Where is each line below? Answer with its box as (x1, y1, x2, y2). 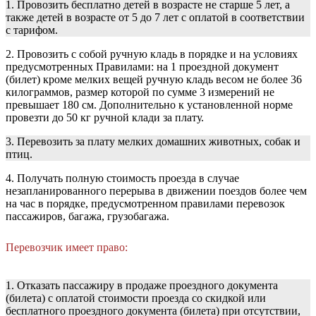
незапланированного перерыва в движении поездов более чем (6, 185, 307, 197)
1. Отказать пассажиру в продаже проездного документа (6, 279, 278, 292)
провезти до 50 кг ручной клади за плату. (6, 111, 204, 124)
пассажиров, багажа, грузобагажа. (6, 210, 169, 223)
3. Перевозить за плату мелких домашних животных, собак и (6, 135, 300, 148)
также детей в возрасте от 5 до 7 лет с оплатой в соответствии (6, 11, 305, 24)
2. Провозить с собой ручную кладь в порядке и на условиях (6, 48, 298, 61)
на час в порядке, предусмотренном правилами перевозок (6, 197, 285, 210)
